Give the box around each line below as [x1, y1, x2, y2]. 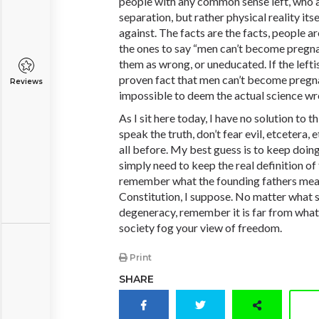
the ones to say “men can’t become [119, 41, 287, 55]
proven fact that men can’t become [119, 73, 289, 86]
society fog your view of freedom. [119, 221, 282, 234]
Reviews [9, 77, 43, 86]
